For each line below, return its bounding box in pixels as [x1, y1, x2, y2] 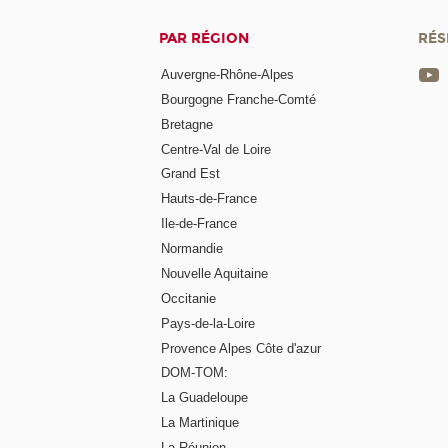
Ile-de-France [161, 216, 238, 232]
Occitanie [161, 290, 217, 306]
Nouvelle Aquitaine [161, 265, 269, 281]
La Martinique [161, 415, 240, 431]
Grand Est [161, 166, 221, 182]
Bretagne [161, 116, 214, 132]
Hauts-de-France [161, 191, 258, 207]
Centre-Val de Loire [161, 141, 272, 157]
